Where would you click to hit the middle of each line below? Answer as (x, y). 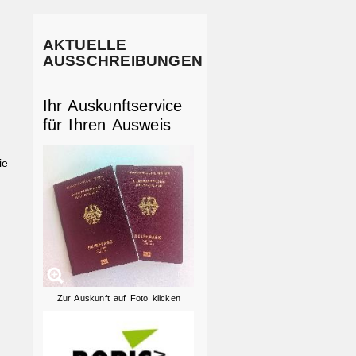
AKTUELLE (85, 44)
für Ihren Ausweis (107, 125)
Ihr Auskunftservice (112, 106)
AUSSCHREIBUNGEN (123, 60)
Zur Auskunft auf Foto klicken (119, 298)
